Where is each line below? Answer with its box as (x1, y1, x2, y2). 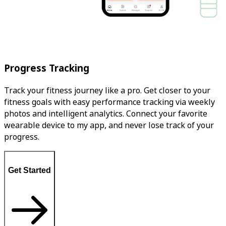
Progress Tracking (4, 62, 89, 76)
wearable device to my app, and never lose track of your (4, 120, 214, 132)
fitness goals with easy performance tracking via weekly (4, 96, 215, 108)
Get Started (8, 165, 51, 175)
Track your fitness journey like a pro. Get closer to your (4, 85, 210, 97)
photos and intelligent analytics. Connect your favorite (4, 108, 207, 120)
